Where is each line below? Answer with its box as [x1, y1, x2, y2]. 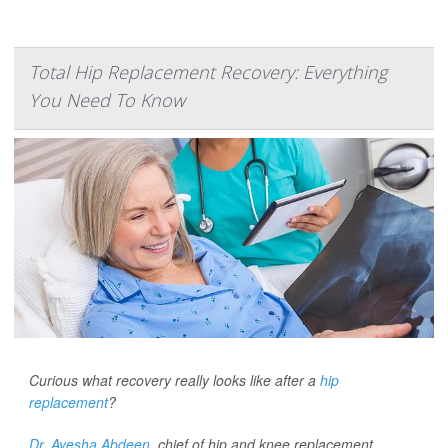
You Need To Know [29, 88, 185, 112]
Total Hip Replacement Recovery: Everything [29, 60, 387, 84]
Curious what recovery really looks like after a [29, 370, 320, 390]
